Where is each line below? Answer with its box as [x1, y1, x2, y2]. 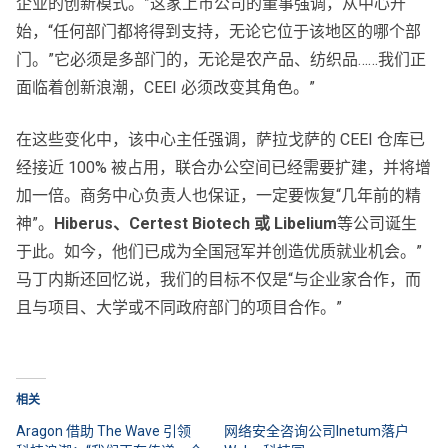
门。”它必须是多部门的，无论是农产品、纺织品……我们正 [16, 50, 426, 70]
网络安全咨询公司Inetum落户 [224, 423, 409, 440]
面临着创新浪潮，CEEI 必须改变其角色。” [16, 78, 315, 98]
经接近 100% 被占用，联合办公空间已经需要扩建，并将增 [16, 158, 431, 178]
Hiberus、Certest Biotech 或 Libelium [54, 214, 337, 234]
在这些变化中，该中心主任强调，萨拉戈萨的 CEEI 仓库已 [16, 130, 425, 150]
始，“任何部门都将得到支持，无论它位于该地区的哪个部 [16, 22, 421, 42]
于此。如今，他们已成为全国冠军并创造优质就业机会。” [16, 242, 422, 262]
